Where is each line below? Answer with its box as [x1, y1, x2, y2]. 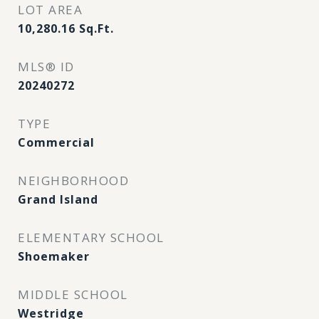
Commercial [18, 135, 95, 150]
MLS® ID [18, 58, 75, 75]
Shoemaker [18, 249, 90, 264]
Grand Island [18, 192, 98, 207]
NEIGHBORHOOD [18, 172, 129, 189]
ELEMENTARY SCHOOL [18, 229, 164, 246]
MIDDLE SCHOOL [18, 286, 128, 303]
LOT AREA [18, 1, 83, 18]
